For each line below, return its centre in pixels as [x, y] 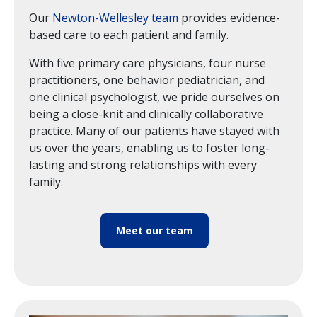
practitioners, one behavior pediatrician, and [147, 80]
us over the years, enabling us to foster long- [149, 148]
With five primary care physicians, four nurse [148, 63]
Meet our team [155, 230]
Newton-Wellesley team [115, 17]
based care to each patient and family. [129, 34]
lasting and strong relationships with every [143, 165]
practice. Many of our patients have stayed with [154, 131]
